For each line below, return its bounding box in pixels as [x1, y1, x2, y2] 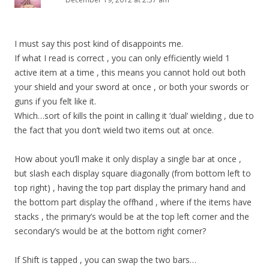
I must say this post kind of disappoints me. [14, 37, 183, 49]
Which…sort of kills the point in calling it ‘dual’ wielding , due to [14, 109, 254, 121]
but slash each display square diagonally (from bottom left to [14, 167, 251, 179]
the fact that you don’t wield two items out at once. [14, 124, 214, 136]
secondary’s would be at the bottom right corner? [14, 225, 206, 237]
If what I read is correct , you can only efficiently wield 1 [14, 52, 230, 64]
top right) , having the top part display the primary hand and [14, 181, 246, 193]
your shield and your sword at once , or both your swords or [14, 80, 249, 92]
